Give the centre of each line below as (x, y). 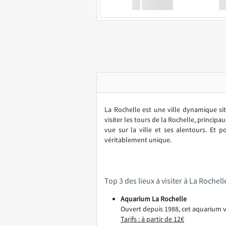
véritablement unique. (138, 140)
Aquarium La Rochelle (154, 199)
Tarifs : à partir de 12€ (152, 219)
